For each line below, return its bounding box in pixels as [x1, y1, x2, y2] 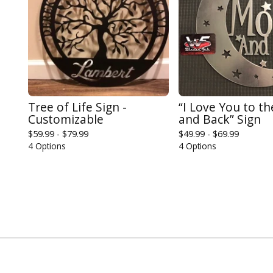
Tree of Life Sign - [28, 99, 127, 115]
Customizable [28, 111, 104, 127]
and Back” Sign [179, 111, 261, 127]
